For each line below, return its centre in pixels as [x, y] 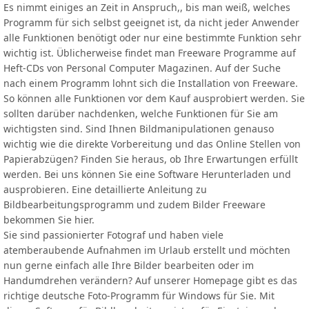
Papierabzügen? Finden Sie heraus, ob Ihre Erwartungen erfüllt [151, 159]
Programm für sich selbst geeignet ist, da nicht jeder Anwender [151, 23]
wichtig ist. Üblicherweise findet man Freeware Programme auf [150, 53]
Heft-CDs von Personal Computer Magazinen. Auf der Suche [142, 68]
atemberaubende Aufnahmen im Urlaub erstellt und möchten [147, 250]
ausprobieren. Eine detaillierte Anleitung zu [105, 190]
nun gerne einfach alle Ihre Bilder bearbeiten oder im [129, 266]
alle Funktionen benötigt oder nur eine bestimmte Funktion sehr [152, 38]
